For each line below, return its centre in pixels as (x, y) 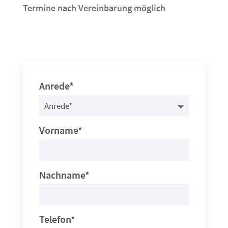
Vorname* (61, 130)
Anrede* (57, 86)
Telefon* (58, 219)
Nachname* (65, 175)
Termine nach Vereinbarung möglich (94, 8)
